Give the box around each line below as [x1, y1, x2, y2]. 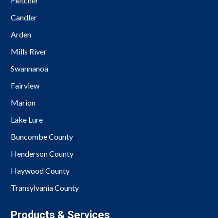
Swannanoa [11, 63, 49, 73]
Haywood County [11, 165, 70, 175]
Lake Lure [11, 114, 43, 124]
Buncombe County [11, 131, 73, 141]
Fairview [11, 80, 40, 90]
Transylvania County [11, 182, 79, 192]
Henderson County [11, 148, 74, 158]
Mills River [11, 46, 47, 56]
